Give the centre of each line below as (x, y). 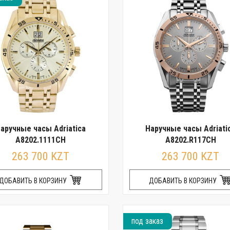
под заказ (148, 221)
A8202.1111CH (41, 140)
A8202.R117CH (190, 140)
